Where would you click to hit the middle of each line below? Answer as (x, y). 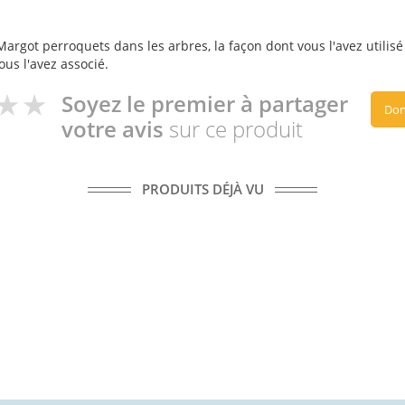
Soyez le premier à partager (205, 104)
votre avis (115, 129)
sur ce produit (236, 129)
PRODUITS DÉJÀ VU (202, 189)
